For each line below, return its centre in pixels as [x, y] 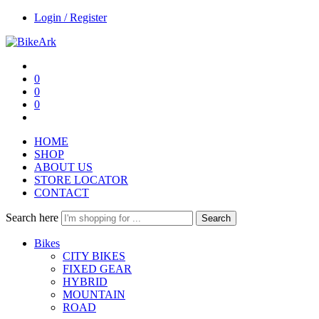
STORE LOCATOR [81, 180]
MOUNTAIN [94, 294]
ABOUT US [63, 167]
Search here [33, 218]
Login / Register [70, 17]
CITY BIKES [94, 256]
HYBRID [85, 282]
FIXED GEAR [97, 269]
